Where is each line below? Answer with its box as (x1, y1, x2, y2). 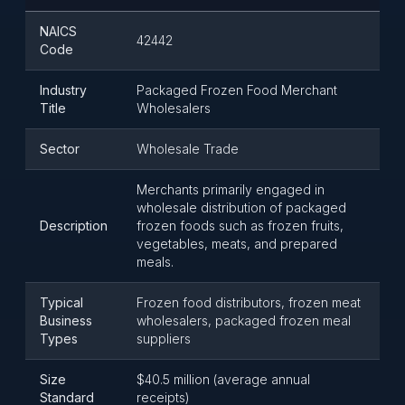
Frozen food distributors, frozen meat (137, 295, 361, 310)
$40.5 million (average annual (137, 372, 310, 387)
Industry (40, 82, 87, 98)
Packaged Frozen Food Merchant (137, 82, 337, 98)
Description (40, 218, 108, 233)
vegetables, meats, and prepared (137, 236, 337, 251)
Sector (40, 141, 80, 156)
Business (40, 313, 92, 328)
